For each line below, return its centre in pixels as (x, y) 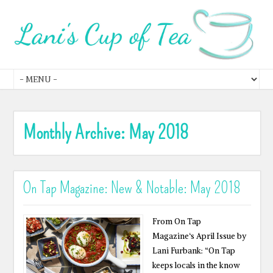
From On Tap (177, 222)
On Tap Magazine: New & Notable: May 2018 (132, 188)
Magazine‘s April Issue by (199, 236)
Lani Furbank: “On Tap (194, 251)
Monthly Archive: (76, 132)
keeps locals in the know (196, 265)
